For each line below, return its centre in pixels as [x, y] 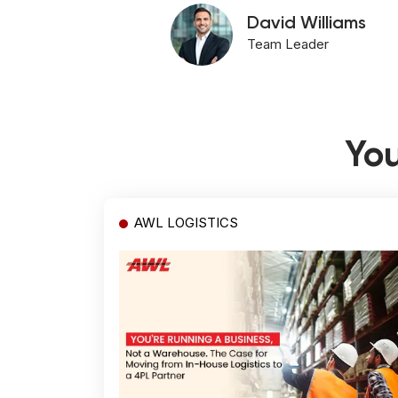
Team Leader [288, 44]
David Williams [306, 24]
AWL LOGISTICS [186, 222]
